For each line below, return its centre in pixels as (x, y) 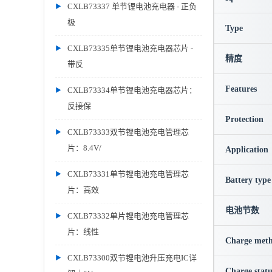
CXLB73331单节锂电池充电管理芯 (128, 174)
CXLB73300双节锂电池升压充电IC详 (132, 258)
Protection (244, 119)
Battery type (248, 180)
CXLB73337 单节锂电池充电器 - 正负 (132, 6)
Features (241, 89)
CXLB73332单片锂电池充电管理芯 (128, 216)
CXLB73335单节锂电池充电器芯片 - (130, 48)
